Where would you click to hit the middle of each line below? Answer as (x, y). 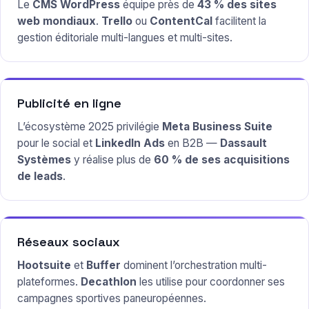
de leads (40, 177)
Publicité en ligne (69, 103)
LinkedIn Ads (130, 143)
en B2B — (192, 143)
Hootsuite (44, 266)
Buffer (103, 266)
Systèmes (44, 160)
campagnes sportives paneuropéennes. (112, 299)
